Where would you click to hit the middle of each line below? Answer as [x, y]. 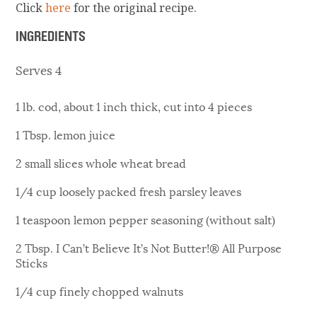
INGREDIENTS [51, 37]
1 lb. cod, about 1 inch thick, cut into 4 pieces [134, 105]
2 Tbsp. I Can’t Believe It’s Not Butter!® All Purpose [149, 247]
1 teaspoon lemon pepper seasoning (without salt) [146, 219]
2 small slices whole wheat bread [101, 162]
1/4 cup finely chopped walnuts [100, 290]
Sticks [32, 262]
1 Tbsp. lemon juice [66, 134]
